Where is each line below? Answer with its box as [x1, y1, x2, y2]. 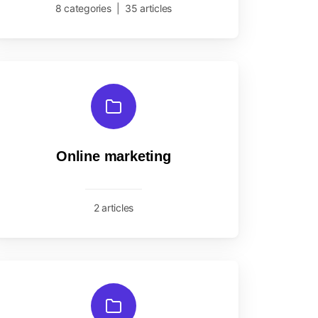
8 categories [55, 2, 111, 14]
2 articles [93, 202, 134, 214]
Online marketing [56, 148, 171, 164]
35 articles [125, 2, 172, 14]
